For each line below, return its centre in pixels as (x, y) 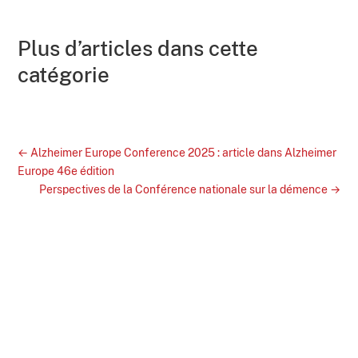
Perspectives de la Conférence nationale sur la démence (183, 190)
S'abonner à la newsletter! (143, 312)
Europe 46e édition (66, 171)
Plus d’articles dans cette (138, 49)
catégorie (64, 75)
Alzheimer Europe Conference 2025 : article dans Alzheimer (184, 153)
